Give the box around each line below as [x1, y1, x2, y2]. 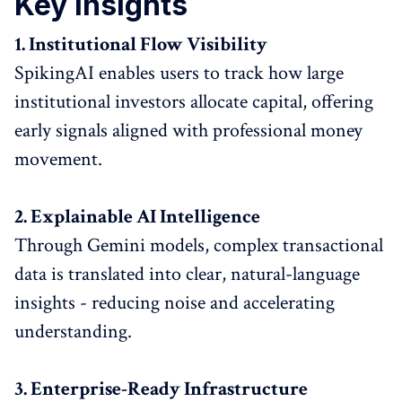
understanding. [14, 319, 132, 345]
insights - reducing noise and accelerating [14, 290, 335, 316]
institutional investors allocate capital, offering [14, 89, 373, 115]
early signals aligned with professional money [14, 118, 363, 144]
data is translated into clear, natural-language [14, 261, 360, 287]
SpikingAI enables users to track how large [14, 60, 344, 86]
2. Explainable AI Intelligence [14, 204, 260, 230]
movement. [14, 146, 102, 172]
